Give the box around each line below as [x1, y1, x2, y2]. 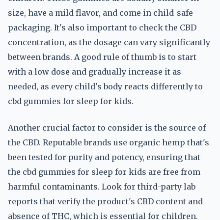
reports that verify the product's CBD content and [8, 196, 203, 206]
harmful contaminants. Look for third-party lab [8, 182, 195, 192]
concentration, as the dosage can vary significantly [8, 37, 210, 47]
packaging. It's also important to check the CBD [8, 23, 196, 32]
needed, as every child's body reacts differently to [8, 82, 203, 91]
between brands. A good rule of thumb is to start [8, 52, 196, 62]
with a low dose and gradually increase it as [8, 67, 181, 77]
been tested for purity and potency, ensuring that [8, 152, 200, 162]
